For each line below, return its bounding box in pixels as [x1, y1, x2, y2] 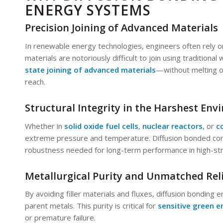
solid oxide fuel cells [64, 120, 138, 131]
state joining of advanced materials [25, 64, 156, 75]
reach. [25, 76, 45, 87]
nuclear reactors [142, 120, 203, 131]
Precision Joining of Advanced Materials [25, 21, 218, 34]
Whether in [25, 120, 64, 131]
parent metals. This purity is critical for [25, 201, 158, 211]
